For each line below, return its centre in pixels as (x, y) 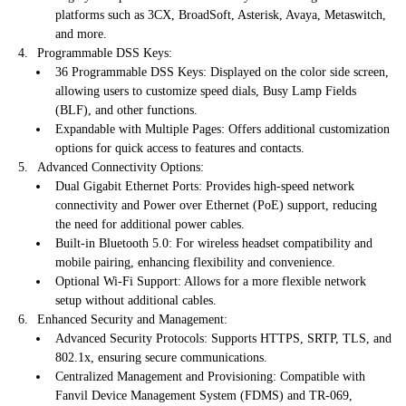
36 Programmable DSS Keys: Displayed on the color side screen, (222, 72)
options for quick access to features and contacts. (180, 149)
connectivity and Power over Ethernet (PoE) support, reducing (216, 206)
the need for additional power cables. (150, 225)
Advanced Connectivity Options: (121, 168)
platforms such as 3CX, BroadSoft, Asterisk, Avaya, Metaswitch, (221, 15)
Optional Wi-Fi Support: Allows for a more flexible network (211, 282)
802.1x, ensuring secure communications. (161, 358)
